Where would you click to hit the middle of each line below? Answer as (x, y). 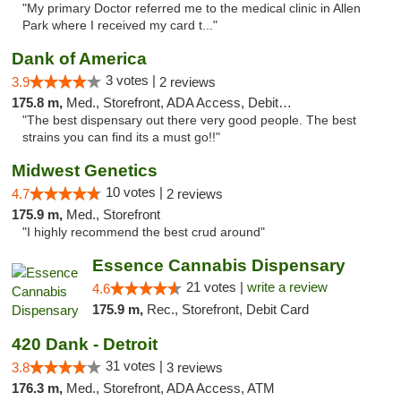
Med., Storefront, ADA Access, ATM (171, 388)
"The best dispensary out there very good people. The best (189, 120)
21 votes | (216, 287)
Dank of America (79, 59)
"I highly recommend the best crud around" (144, 232)
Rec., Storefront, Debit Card (227, 309)
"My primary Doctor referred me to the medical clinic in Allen (192, 9)
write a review (287, 287)
